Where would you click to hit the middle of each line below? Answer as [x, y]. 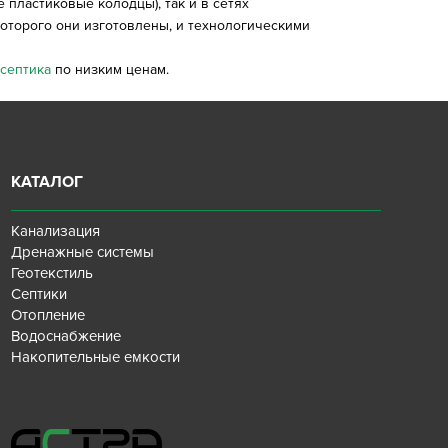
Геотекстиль [51, 273]
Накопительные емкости [95, 357]
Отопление [47, 315]
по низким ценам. [110, 69]
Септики [38, 294]
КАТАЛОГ [46, 182]
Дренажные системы [82, 252]
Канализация [55, 231]
